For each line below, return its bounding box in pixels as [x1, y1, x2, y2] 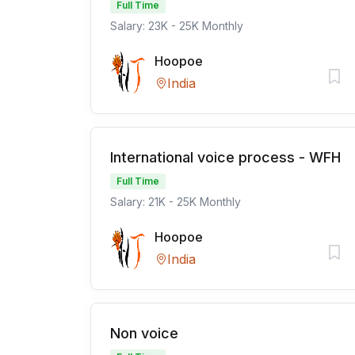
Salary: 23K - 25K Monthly [110, 19, 243, 32]
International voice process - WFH [110, 149, 341, 166]
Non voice [110, 325, 178, 342]
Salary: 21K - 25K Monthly [110, 195, 241, 208]
